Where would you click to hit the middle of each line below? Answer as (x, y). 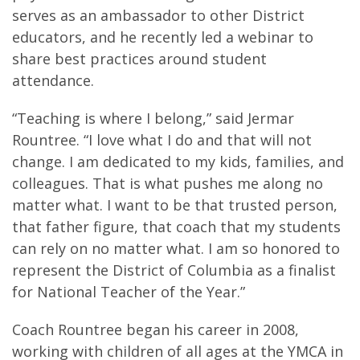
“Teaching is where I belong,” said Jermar (153, 118)
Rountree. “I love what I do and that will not (162, 140)
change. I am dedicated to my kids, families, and (178, 162)
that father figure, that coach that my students (176, 227)
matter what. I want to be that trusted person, (175, 205)
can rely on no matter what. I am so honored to (176, 248)
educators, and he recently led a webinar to (163, 37)
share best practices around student (139, 59)
